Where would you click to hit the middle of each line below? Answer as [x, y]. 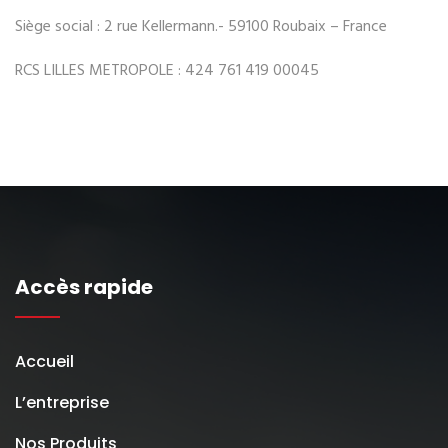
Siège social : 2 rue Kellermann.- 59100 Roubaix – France [201, 27]
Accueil [44, 361]
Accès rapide [84, 287]
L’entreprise [62, 402]
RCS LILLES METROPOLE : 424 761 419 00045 [167, 71]
